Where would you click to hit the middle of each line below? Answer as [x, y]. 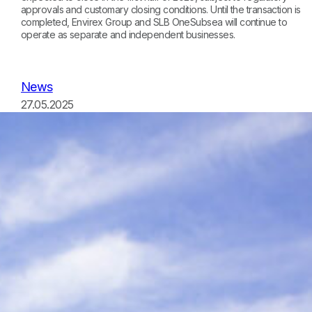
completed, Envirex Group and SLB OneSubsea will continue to [154, 22]
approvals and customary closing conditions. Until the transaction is [161, 9]
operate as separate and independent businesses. [128, 34]
